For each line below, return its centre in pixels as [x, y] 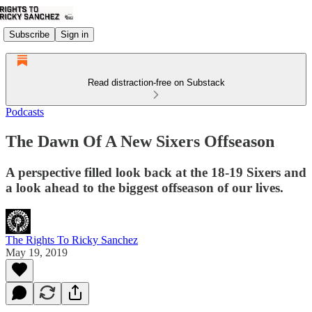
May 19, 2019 [37, 252]
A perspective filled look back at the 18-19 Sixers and [156, 172]
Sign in [75, 34]
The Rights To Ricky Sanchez [72, 240]
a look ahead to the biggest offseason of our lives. [145, 187]
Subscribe [29, 34]
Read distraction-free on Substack [156, 83]
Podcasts [25, 112]
